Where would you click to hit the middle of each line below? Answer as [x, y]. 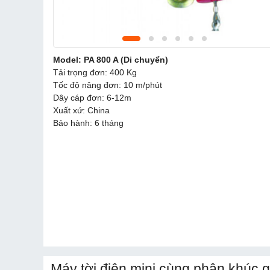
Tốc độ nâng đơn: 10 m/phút [108, 85]
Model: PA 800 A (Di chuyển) [111, 60]
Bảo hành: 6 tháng [88, 123]
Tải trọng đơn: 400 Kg [95, 73]
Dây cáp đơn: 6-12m [92, 98]
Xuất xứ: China [81, 111]
